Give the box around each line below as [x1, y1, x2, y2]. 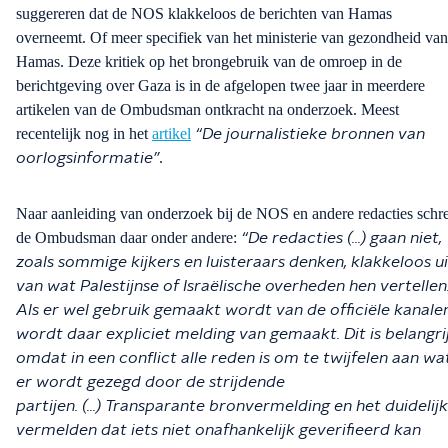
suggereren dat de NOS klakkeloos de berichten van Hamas [16, 4, 392, 22]
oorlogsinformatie [16, 149, 153, 166]
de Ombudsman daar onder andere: [16, 228, 241, 246]
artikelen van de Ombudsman [16, 100, 201, 118]
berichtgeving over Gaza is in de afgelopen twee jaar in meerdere [16, 76, 425, 94]
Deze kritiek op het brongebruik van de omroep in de [68, 52, 402, 70]
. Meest [353, 100, 399, 118]
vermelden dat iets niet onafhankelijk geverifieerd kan [16, 421, 421, 438]
